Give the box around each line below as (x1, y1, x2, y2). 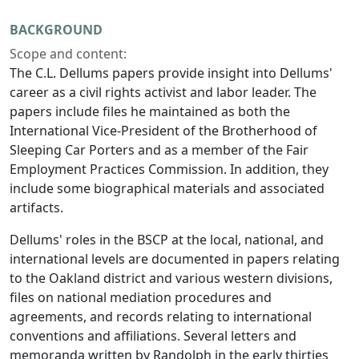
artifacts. (10, 199, 63, 217)
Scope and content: (10, 45, 127, 63)
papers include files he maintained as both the (10, 103, 290, 121)
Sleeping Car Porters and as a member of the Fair (10, 141, 309, 159)
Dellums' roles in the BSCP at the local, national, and (10, 231, 324, 249)
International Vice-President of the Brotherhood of (10, 122, 317, 140)
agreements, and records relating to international (10, 308, 312, 326)
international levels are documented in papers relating (10, 250, 340, 268)
